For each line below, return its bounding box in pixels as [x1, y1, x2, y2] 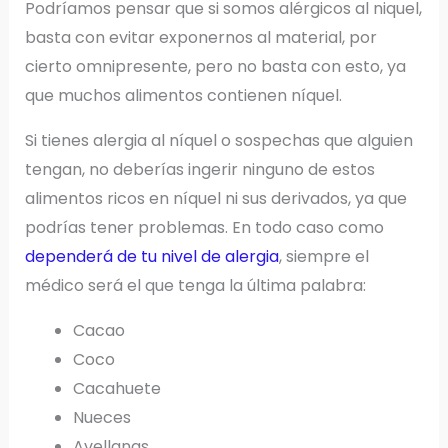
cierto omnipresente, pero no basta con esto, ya [24, 55, 406, 79]
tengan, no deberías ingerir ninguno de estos [24, 158, 375, 182]
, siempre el [278, 245, 369, 269]
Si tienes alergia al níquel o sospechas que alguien [24, 129, 413, 153]
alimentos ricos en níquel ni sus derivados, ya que [24, 187, 407, 211]
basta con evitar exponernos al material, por [24, 26, 377, 50]
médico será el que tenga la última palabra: [24, 274, 366, 298]
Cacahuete [72, 377, 161, 401]
